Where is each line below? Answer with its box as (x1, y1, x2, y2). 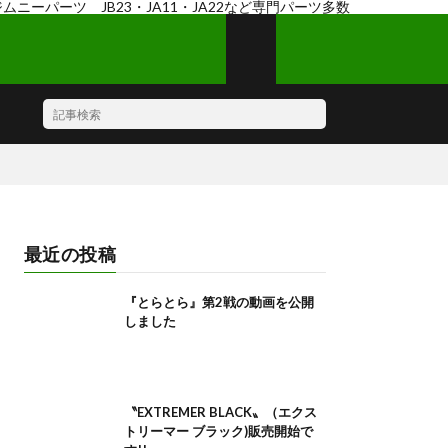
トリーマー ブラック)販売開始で (123, 423, 313, 439)
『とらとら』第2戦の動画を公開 (123, 294, 314, 310)
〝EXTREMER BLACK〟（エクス (123, 404, 317, 420)
